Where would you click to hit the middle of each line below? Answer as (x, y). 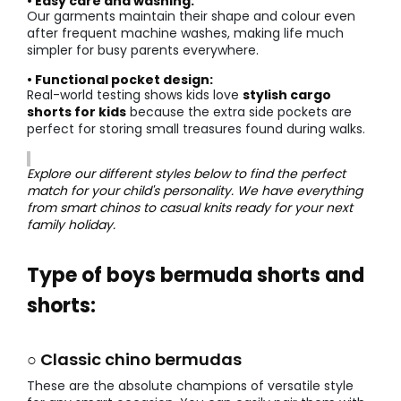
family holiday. (71, 225)
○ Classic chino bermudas (134, 360)
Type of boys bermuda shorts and (196, 276)
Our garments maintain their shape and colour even (191, 17)
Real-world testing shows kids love (135, 95)
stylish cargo (287, 95)
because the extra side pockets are (239, 112)
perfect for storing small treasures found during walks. (196, 129)
